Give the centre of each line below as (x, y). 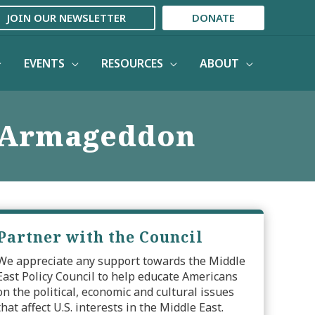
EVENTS (44, 63)
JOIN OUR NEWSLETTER (66, 17)
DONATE (213, 17)
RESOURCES (132, 63)
